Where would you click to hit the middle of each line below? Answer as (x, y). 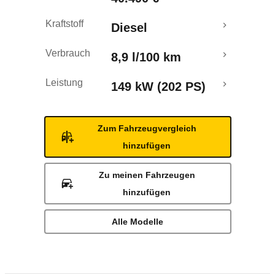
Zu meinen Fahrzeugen (147, 175)
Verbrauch (68, 53)
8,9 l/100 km (146, 57)
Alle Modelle (137, 222)
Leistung (64, 83)
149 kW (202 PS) (158, 87)
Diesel (129, 28)
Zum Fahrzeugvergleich (147, 128)
